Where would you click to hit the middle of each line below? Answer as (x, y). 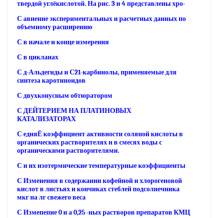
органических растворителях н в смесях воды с (90, 142)
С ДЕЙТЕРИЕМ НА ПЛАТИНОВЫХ (74, 111)
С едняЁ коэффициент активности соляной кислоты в (100, 134)
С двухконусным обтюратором (65, 96)
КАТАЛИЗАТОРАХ (46, 119)
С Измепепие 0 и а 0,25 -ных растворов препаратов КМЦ (104, 212)
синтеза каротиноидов (51, 81)
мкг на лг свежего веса (51, 197)
